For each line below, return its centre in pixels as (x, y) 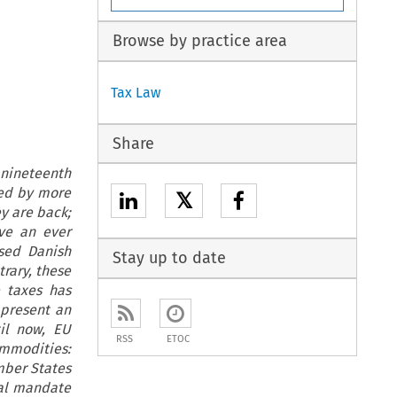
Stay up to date (169, 258)
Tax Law (136, 92)
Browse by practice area (199, 41)
